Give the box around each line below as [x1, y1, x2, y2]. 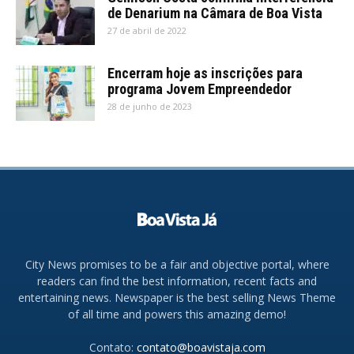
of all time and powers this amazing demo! [68, 307, 286, 322]
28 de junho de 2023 [107, 100, 192, 113]
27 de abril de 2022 [107, 24, 186, 37]
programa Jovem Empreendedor [107, 81, 292, 98]
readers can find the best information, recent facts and [37, 273, 317, 289]
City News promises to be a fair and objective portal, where [24, 257, 330, 273]
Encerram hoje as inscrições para [107, 65, 303, 82]
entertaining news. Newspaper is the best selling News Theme [18, 290, 336, 306]
